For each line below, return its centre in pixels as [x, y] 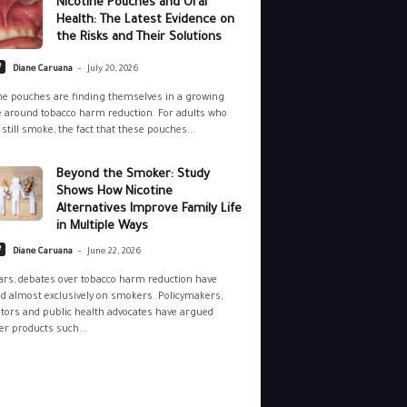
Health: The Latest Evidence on [145, 21]
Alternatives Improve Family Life [149, 210]
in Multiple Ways [102, 227]
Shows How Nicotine [114, 193]
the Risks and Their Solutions [139, 38]
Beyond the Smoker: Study [133, 175]
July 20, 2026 [113, 70]
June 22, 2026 [114, 253]
